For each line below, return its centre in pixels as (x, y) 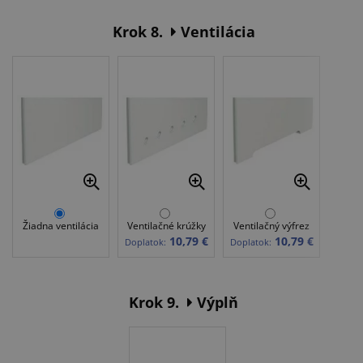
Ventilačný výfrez (271, 226)
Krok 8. (137, 32)
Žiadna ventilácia (61, 226)
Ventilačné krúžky (166, 226)
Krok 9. (154, 303)
